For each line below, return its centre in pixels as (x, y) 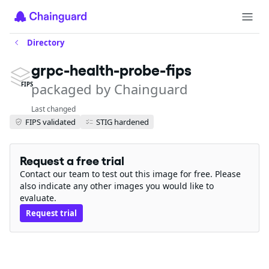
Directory (46, 43)
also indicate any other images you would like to (117, 186)
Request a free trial (72, 161)
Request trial (51, 213)
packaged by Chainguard (110, 89)
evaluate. (38, 198)
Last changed (53, 109)
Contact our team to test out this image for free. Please (130, 174)
